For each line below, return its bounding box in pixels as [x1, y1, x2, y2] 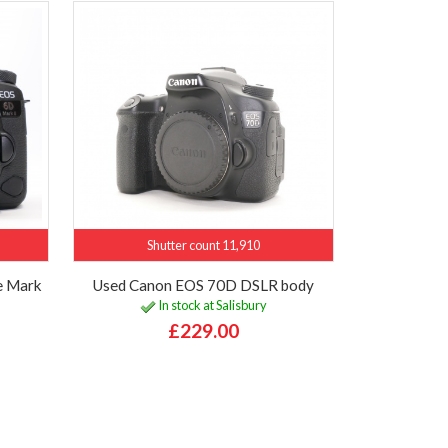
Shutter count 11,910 [146, 236, 260, 253]
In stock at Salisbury [155, 297, 267, 314]
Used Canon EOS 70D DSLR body [92, 275, 315, 294]
